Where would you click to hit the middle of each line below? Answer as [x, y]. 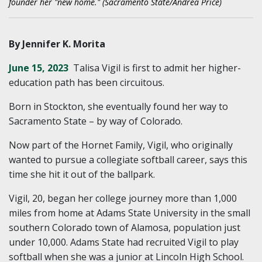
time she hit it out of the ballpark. [82, 174]
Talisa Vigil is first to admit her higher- [157, 68]
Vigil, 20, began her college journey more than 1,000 [123, 198]
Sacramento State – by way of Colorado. [96, 121]
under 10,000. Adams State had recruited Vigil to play [124, 242]
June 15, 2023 [39, 68]
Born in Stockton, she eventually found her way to [118, 106]
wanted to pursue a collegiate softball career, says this [128, 159]
